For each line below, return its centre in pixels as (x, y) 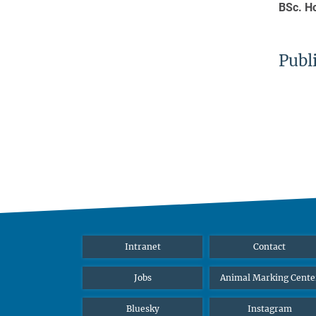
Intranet (142, 246)
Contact (269, 246)
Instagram (269, 308)
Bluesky (142, 308)
